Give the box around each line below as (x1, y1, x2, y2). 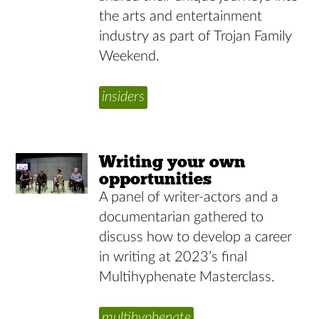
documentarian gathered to (99, 209, 264, 224)
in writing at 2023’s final (99, 249, 248, 264)
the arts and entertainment (99, 9, 263, 23)
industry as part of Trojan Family (99, 28, 293, 43)
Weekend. (99, 48, 160, 63)
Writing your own (99, 150, 246, 172)
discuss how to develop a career (99, 229, 293, 244)
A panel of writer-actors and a (99, 189, 279, 204)
